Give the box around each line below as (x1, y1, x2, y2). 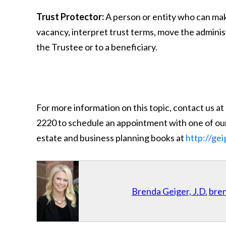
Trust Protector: (36, 11, 104, 22)
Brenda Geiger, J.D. (131, 186, 207, 197)
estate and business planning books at (36, 132, 186, 143)
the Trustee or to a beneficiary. (36, 41, 160, 52)
